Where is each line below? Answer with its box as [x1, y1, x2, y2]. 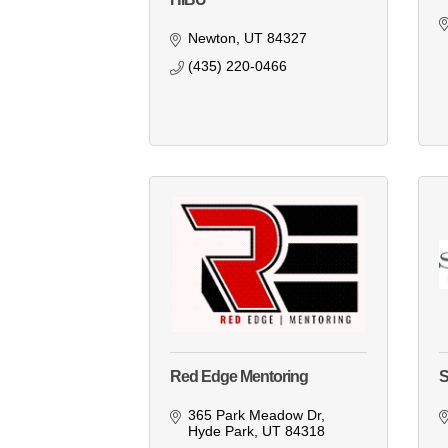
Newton [187, 30, 236, 47]
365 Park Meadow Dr [187, 407, 321, 424]
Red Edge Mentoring [170, 368, 309, 386]
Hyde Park [187, 423, 254, 440]
